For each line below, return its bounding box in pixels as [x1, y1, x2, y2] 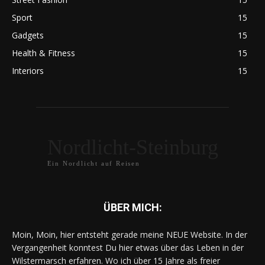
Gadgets [12, 30, 44, 41]
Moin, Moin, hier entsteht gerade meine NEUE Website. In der [12, 229, 247, 241]
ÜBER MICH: [103, 201, 162, 214]
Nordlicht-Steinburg [47, 135, 218, 160]
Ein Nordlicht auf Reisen [47, 160, 140, 167]
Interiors [12, 65, 44, 77]
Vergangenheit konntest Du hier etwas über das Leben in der [12, 242, 244, 254]
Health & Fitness [12, 47, 75, 59]
